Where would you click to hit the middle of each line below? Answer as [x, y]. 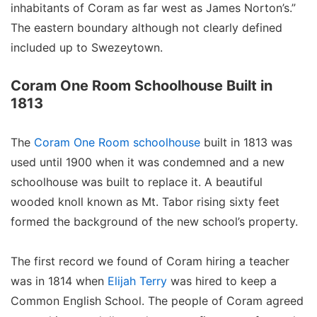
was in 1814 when [59, 281]
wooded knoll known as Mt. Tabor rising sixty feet [145, 201]
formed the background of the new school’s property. [154, 221]
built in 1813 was [246, 142]
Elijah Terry [137, 281]
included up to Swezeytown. [87, 47]
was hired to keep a [222, 281]
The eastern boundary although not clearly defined [146, 27]
